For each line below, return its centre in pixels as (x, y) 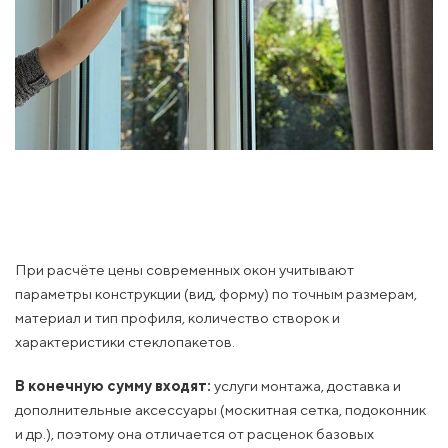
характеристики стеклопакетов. (125, 341)
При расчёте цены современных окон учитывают (184, 269)
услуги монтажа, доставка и (306, 385)
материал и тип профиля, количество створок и (177, 317)
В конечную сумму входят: (113, 385)
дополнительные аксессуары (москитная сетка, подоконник (220, 409)
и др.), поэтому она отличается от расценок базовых (194, 433)
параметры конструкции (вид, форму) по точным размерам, (216, 293)
